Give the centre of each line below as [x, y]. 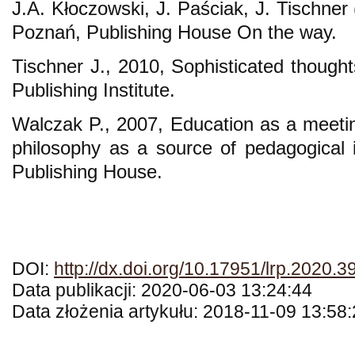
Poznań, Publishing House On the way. [174, 32]
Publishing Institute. [94, 90]
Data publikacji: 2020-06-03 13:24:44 [162, 290]
